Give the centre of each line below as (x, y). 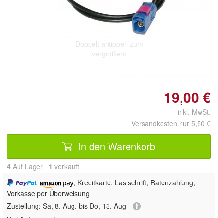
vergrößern (109, 53)
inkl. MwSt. (190, 112)
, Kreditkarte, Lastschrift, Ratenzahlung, (134, 182)
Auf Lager (30, 166)
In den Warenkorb (115, 146)
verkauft (66, 166)
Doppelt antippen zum (109, 44)
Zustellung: (25, 206)
